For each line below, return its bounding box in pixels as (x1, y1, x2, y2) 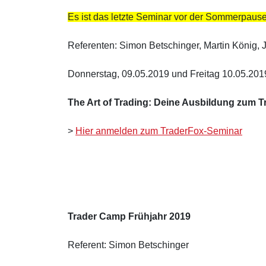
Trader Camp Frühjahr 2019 (68, 211, 191, 221)
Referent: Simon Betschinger (68, 239, 189, 250)
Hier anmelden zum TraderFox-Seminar (75, 125, 242, 136)
